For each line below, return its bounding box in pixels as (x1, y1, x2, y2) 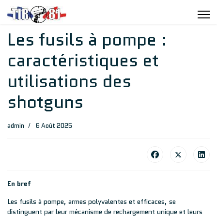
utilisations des (7, 69, 131, 93)
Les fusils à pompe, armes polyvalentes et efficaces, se (7, 197, 176, 206)
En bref (7, 179, 31, 188)
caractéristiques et (7, 48, 159, 73)
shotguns (7, 90, 83, 114)
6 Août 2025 (36, 121, 72, 130)
